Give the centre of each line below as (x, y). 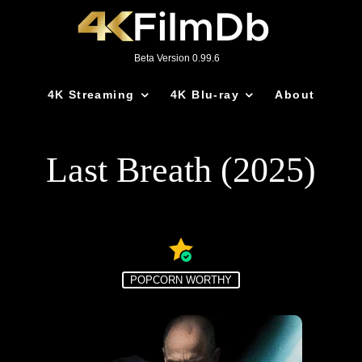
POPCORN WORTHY (181, 280)
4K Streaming (91, 95)
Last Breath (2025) (181, 170)
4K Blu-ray (204, 95)
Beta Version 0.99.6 (177, 58)
